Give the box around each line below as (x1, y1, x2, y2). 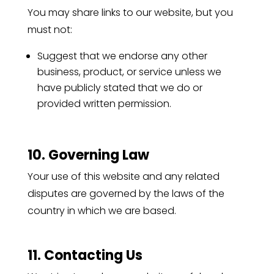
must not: (27, 22, 72, 37)
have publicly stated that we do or (37, 80, 202, 95)
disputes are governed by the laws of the (27, 186, 224, 201)
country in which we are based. (27, 203, 176, 218)
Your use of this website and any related (27, 169, 220, 183)
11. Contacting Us (27, 245, 143, 265)
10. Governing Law (27, 145, 149, 165)
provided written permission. (37, 96, 171, 111)
